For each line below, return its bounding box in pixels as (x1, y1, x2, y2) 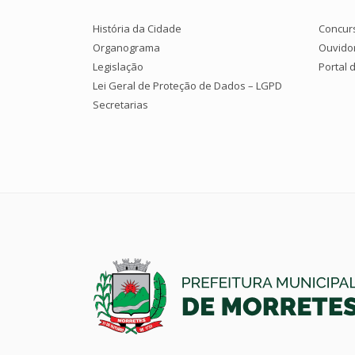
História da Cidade (93, 21, 181, 36)
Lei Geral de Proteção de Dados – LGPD (93, 78, 282, 93)
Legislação (93, 59, 143, 74)
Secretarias (93, 97, 148, 112)
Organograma (93, 40, 160, 55)
